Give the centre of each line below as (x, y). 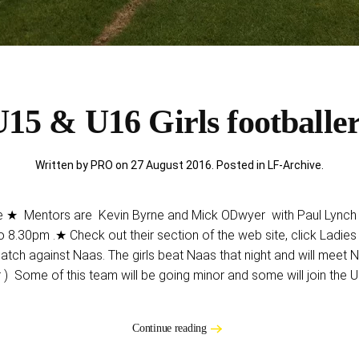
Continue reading (169, 328)
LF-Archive (294, 165)
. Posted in (240, 165)
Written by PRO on (83, 165)
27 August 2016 (171, 165)
